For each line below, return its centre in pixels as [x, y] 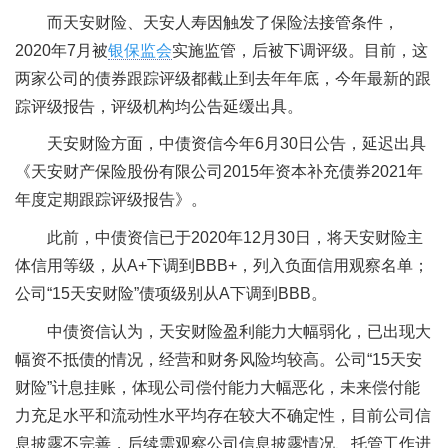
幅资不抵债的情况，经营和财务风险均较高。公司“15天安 [218, 359]
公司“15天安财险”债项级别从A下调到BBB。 [171, 293]
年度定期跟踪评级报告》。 [111, 200]
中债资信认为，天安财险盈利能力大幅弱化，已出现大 [239, 331]
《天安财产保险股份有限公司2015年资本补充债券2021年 [219, 172]
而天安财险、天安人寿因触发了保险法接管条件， [223, 22]
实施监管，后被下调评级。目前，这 [300, 50]
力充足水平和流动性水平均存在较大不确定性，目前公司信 [223, 415]
